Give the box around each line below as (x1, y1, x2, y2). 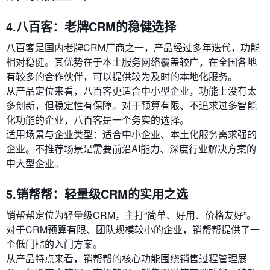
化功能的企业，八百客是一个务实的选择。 (6, 113, 189, 127)
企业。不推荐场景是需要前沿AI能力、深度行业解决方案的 (6, 142, 256, 156)
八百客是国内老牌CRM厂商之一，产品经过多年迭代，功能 (6, 40, 260, 55)
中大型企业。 (6, 156, 64, 171)
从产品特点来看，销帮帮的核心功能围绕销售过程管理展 (6, 251, 247, 266)
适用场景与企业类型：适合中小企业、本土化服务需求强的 (6, 127, 257, 142)
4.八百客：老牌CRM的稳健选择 (6, 17, 176, 36)
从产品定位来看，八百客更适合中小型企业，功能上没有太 (6, 84, 257, 98)
